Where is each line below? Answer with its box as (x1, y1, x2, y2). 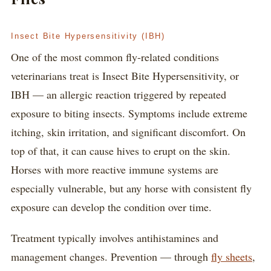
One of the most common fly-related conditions (11, 50, 219, 64)
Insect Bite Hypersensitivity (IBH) (11, 31, 165, 41)
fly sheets (211, 249, 252, 264)
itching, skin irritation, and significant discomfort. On (11, 125, 246, 139)
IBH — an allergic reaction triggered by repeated (11, 87, 226, 102)
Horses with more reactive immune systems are (11, 162, 218, 177)
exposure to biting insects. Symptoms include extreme (11, 106, 247, 120)
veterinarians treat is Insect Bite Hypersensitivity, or (11, 68, 239, 83)
